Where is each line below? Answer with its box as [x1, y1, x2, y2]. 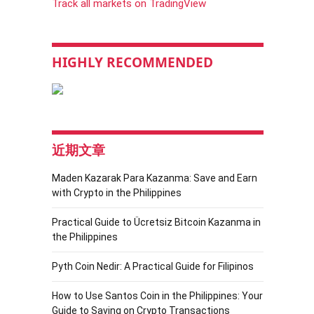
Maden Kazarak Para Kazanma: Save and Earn [51, 172, 257, 184]
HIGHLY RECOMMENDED [51, 53, 213, 71]
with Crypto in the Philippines [51, 187, 182, 198]
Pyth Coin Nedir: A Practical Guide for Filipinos [51, 261, 254, 272]
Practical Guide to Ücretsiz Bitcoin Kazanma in [51, 217, 261, 228]
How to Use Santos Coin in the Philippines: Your [51, 290, 263, 301]
